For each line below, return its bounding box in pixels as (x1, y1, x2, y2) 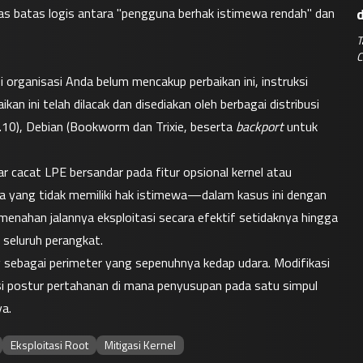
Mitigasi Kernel (105, 336, 176, 353)
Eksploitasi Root (11, 336, 88, 353)
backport (236, 117, 284, 136)
